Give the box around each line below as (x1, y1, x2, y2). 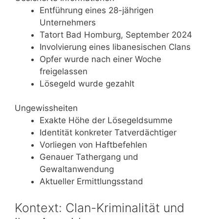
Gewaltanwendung (40, 164, 114, 174)
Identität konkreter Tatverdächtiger (40, 128, 176, 137)
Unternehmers (40, 17, 96, 27)
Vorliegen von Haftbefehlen (40, 140, 147, 150)
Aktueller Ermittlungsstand (40, 176, 143, 186)
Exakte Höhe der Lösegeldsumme (40, 115, 173, 125)
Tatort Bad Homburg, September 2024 (40, 29, 192, 40)
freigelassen (40, 66, 88, 76)
